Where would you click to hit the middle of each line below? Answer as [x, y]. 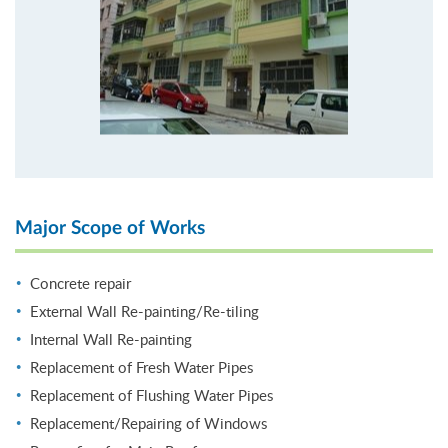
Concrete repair [80, 282]
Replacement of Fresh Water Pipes [141, 366]
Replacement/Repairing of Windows [148, 422]
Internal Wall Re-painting [111, 338]
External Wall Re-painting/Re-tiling [144, 310]
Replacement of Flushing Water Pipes [151, 394]
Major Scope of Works [110, 228]
